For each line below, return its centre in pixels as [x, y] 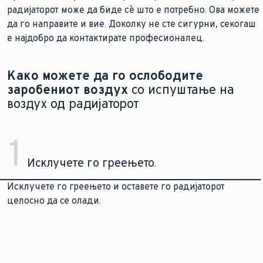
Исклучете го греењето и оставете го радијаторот [116, 186]
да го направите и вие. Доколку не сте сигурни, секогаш [131, 24]
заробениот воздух [68, 90]
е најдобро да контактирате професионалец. [106, 38]
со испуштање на [181, 90]
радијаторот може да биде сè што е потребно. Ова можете [133, 10]
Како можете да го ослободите [105, 75]
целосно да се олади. [54, 200]
